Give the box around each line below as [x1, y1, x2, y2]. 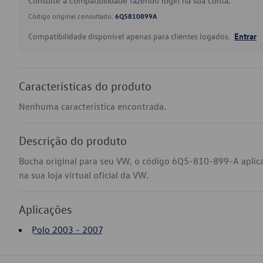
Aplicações [19, 202, 72, 216]
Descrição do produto [19, 133, 127, 147]
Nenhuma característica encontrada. [19, 100, 166, 112]
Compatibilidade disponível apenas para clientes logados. [28, 31, 232, 42]
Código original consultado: [28, 11, 115, 21]
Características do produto [19, 79, 151, 93]
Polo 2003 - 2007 [32, 224, 103, 235]
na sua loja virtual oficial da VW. [19, 169, 149, 181]
